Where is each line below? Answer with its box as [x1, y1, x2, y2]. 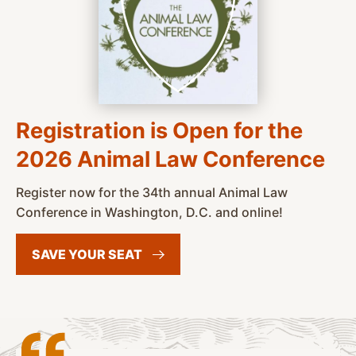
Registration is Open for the [16, 118, 303, 145]
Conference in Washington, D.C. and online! [16, 204, 283, 221]
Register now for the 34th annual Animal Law [16, 184, 288, 201]
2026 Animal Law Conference [16, 146, 325, 173]
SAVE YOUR [32, 246, 108, 263]
